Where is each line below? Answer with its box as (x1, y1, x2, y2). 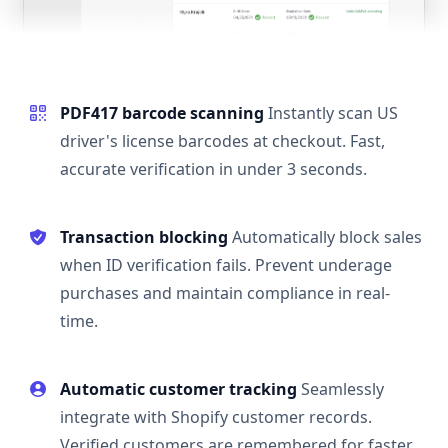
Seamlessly (301, 378, 384, 401)
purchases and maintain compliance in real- (60, 282, 390, 305)
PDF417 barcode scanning (60, 102, 264, 125)
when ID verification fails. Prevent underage (60, 254, 392, 277)
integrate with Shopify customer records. (60, 406, 372, 429)
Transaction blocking (60, 226, 228, 249)
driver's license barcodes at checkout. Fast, (60, 130, 385, 153)
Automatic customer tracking (60, 378, 297, 401)
